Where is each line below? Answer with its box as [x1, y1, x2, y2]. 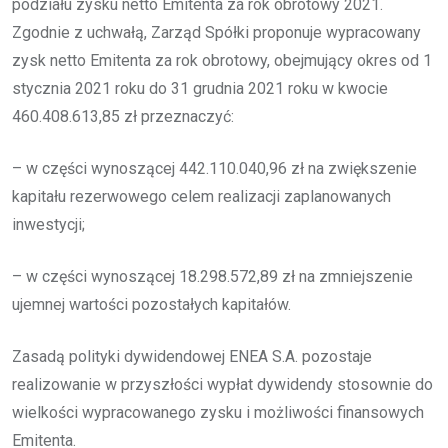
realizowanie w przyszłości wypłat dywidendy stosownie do [12, 374, 433, 394]
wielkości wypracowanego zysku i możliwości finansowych [12, 402, 424, 422]
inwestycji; [12, 214, 85, 234]
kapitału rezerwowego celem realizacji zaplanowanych [12, 186, 391, 206]
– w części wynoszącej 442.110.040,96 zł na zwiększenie [12, 158, 417, 178]
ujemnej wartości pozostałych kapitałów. [12, 294, 291, 314]
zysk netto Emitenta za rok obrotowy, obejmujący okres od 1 [12, 50, 432, 70]
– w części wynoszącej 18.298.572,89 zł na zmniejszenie [12, 266, 413, 286]
